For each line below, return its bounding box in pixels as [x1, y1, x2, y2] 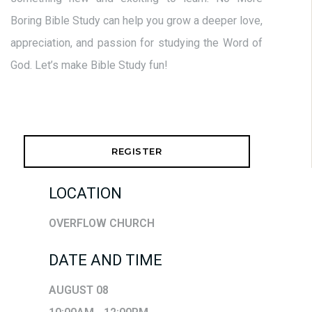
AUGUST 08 [49, 283, 109, 297]
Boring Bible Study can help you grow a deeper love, [10, 14, 263, 28]
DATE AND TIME [49, 251, 162, 270]
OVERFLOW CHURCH [49, 217, 155, 231]
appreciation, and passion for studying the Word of [10, 36, 263, 50]
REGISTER [111, 146, 162, 157]
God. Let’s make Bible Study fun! [10, 58, 168, 72]
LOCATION [49, 185, 122, 203]
